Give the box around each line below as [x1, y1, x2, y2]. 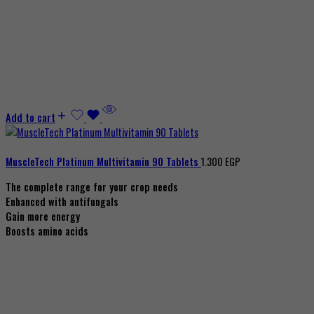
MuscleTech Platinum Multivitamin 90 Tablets [6, 154, 201, 170]
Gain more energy [6, 208, 80, 224]
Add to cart [6, 110, 55, 125]
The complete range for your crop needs [6, 179, 178, 194]
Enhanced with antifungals [6, 193, 118, 209]
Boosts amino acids [6, 223, 88, 238]
